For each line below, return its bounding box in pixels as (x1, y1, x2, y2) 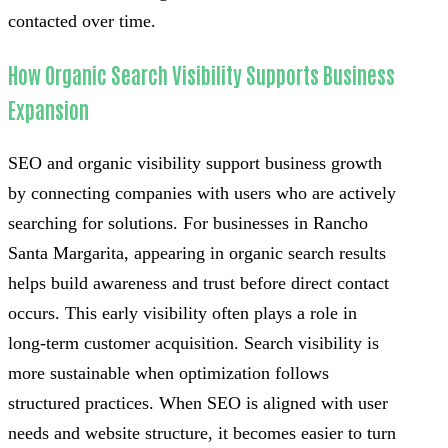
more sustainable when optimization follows (8, 362, 329, 383)
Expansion (8, 95, 89, 123)
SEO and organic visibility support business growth (8, 152, 382, 173)
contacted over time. (8, 10, 156, 31)
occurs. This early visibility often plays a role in (8, 302, 357, 323)
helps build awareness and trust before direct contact (8, 272, 389, 293)
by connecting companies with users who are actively (8, 182, 396, 203)
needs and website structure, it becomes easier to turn (8, 422, 396, 443)
